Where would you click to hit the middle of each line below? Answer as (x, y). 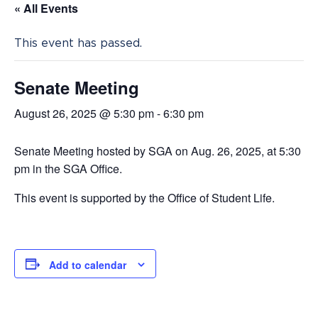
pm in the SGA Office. (68, 169)
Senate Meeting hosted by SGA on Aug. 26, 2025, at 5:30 (158, 151)
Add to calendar (88, 265)
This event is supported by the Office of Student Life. (144, 198)
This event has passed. (78, 43)
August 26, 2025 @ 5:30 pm (84, 113)
